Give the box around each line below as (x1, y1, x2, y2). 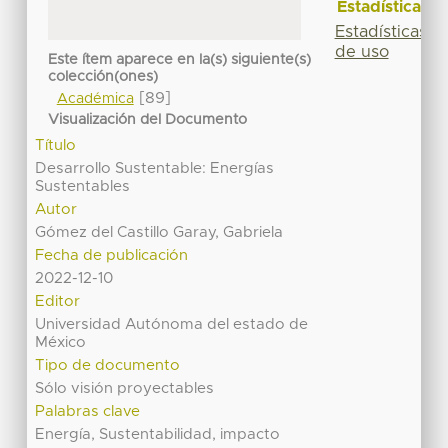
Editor (35, 293, 81, 309)
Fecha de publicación (35, 247, 189, 263)
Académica (56, 91, 134, 106)
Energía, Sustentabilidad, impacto (35, 426, 281, 442)
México (35, 334, 87, 350)
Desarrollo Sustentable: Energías (35, 160, 275, 176)
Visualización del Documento (48, 113, 248, 128)
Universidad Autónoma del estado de (35, 316, 309, 332)
